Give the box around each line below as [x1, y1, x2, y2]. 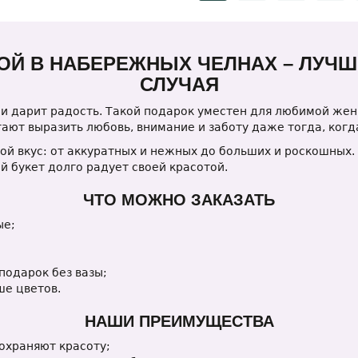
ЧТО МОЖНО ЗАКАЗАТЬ [83, 191, 275, 209]
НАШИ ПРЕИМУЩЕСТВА [84, 312, 274, 330]
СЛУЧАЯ [139, 74, 219, 95]
